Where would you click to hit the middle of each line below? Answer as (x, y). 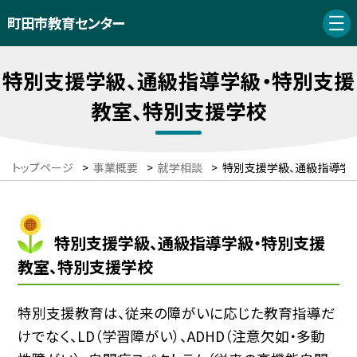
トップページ (43, 168)
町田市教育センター (65, 23)
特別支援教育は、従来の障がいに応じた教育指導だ (177, 312)
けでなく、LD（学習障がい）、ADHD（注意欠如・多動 (172, 335)
